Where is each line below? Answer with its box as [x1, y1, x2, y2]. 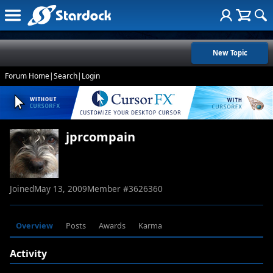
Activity [10, 247, 47, 261]
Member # [87, 183, 129, 195]
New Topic [212, 48, 247, 57]
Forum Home [5, 71, 49, 81]
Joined [10, 183, 34, 195]
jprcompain [66, 129, 135, 146]
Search [54, 71, 77, 81]
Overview [16, 220, 54, 232]
